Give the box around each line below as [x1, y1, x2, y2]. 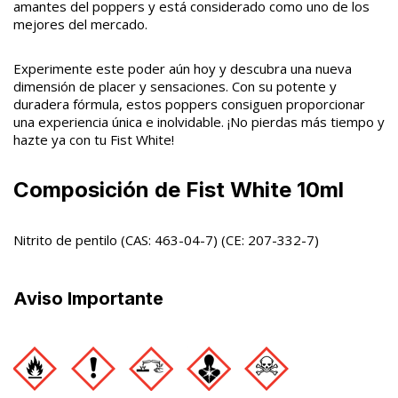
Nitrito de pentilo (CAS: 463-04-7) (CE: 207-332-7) [13, 231, 319, 249]
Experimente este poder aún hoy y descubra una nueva [13, 60, 352, 77]
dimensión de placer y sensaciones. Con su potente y [13, 77, 337, 95]
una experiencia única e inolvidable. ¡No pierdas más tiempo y [13, 113, 385, 131]
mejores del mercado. [13, 15, 147, 33]
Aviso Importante [13, 288, 163, 309]
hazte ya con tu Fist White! [13, 131, 174, 148]
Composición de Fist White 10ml [13, 177, 344, 203]
